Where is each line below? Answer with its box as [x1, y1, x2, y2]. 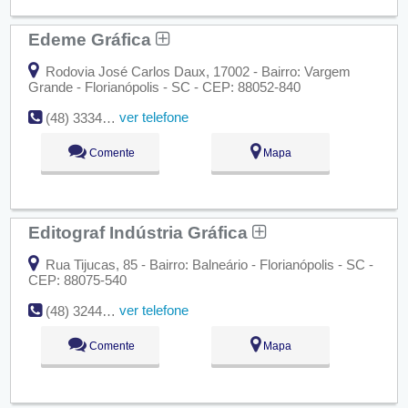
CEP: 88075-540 [27, 271, 127, 288]
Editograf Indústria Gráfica [27, 221, 252, 242]
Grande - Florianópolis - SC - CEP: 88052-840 [27, 78, 301, 95]
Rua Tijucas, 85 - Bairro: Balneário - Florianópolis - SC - [41, 256, 373, 272]
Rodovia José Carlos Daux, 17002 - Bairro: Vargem [41, 63, 351, 79]
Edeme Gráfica [27, 28, 156, 49]
